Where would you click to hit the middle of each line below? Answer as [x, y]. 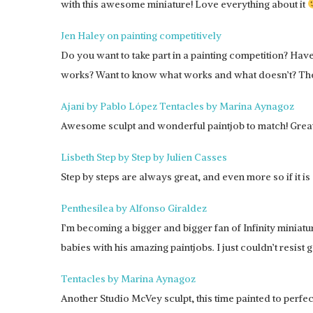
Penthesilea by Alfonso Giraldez [134, 208]
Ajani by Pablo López [109, 106]
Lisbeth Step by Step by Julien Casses [144, 157]
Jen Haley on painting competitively [141, 36]
